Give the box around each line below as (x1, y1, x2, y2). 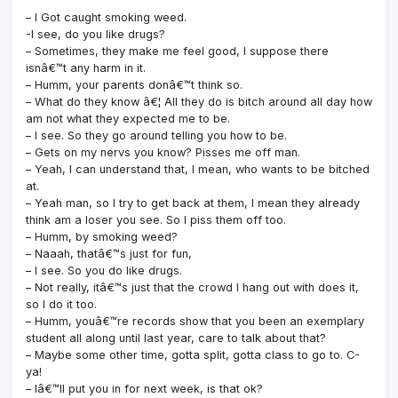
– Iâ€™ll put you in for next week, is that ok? (26, 381, 263, 395)
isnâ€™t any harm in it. (26, 60, 146, 75)
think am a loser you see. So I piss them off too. (26, 212, 286, 227)
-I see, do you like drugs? (26, 27, 165, 41)
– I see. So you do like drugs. (26, 263, 182, 277)
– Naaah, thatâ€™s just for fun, (26, 246, 192, 260)
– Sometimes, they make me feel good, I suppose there (26, 44, 329, 58)
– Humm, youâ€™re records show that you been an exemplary (26, 314, 364, 328)
